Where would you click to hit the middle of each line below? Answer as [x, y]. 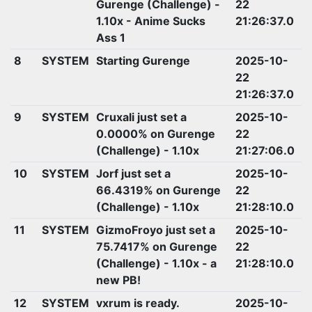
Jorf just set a [133, 173]
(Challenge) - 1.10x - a [156, 263]
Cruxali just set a [141, 117]
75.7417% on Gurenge [156, 246]
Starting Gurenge [143, 60]
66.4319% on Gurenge [158, 190]
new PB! [118, 280]
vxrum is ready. [138, 303]
